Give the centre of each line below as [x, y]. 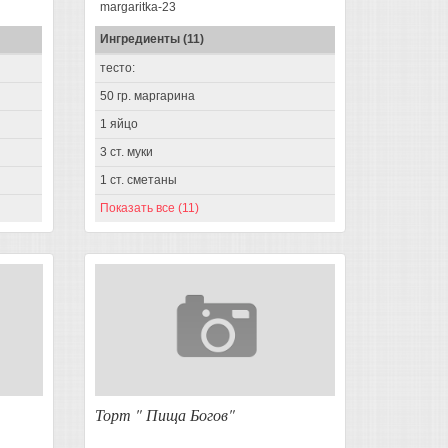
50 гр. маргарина [147, 95]
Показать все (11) [149, 207]
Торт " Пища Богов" [164, 414]
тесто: [117, 67]
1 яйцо [118, 123]
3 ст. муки [126, 151]
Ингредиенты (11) [151, 38]
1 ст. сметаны [138, 179]
